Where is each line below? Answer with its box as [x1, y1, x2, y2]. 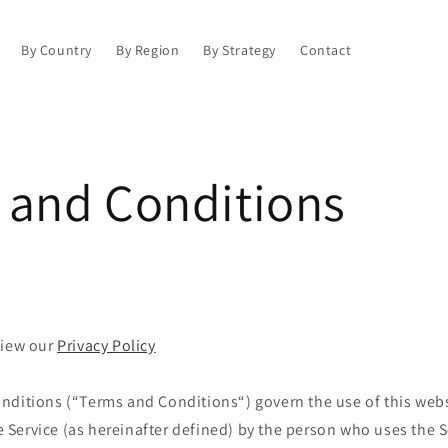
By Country [20, 40, 92, 59]
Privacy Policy [57, 335, 156, 356]
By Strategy [203, 40, 276, 59]
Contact [299, 40, 352, 59]
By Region [115, 40, 180, 59]
